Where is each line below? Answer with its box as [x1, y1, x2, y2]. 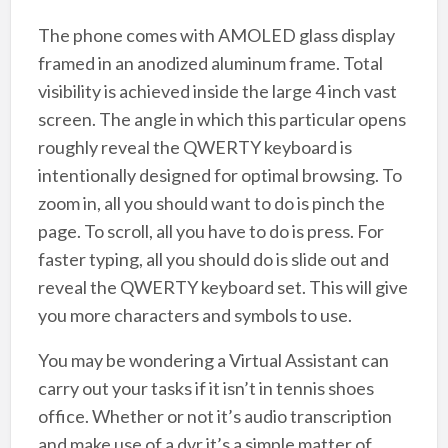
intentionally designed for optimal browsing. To [37, 164, 402, 187]
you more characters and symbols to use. [37, 304, 352, 327]
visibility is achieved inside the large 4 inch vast [37, 80, 397, 103]
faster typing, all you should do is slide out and [37, 248, 389, 271]
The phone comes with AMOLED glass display [37, 24, 395, 47]
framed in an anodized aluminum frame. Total [37, 52, 383, 75]
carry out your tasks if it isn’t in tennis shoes [37, 377, 374, 400]
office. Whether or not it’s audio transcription [37, 405, 392, 428]
